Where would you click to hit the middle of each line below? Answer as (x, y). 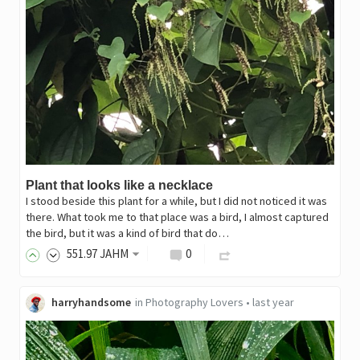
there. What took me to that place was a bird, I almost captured (177, 217)
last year (273, 302)
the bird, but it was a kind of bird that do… (127, 233)
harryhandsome (91, 302)
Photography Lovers (194, 302)
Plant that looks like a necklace (119, 185)
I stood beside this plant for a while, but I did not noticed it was (176, 200)
